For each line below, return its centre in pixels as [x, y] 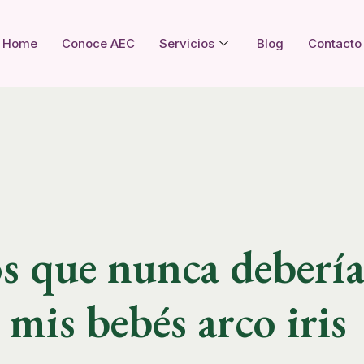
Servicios [187, 43]
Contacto [335, 43]
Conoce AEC [98, 43]
